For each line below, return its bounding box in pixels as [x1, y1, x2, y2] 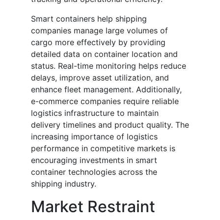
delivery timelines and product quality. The [31, 120, 189, 130]
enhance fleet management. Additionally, [31, 84, 182, 95]
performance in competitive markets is [31, 143, 175, 154]
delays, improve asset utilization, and [31, 73, 169, 83]
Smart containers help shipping [31, 14, 147, 24]
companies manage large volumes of [31, 26, 168, 36]
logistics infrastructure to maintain [31, 108, 159, 118]
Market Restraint [31, 197, 155, 217]
